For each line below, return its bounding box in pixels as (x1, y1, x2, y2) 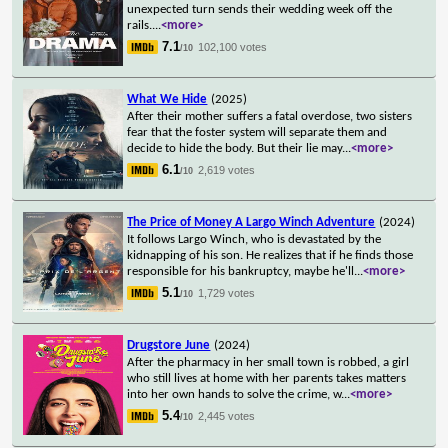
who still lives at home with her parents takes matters (127, 371, 407, 385)
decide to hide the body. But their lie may (127, 141, 343, 155)
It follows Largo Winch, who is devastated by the (127, 232, 382, 246)
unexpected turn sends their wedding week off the (127, 2, 393, 16)
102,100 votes (198, 40, 268, 53)
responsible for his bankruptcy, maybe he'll (127, 264, 355, 278)
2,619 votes (198, 163, 256, 176)
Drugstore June (127, 338, 211, 352)
